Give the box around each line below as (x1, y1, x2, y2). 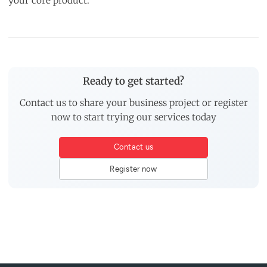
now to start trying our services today (51, 111, 216, 123)
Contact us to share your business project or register (19, 97, 248, 108)
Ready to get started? (83, 74, 184, 88)
